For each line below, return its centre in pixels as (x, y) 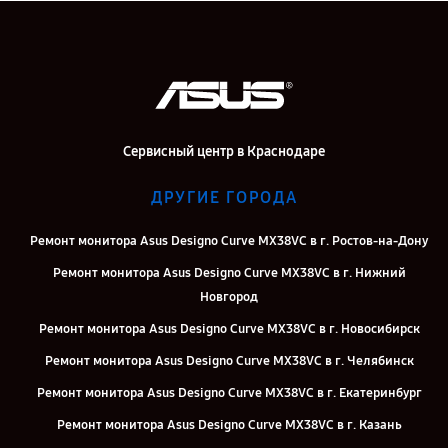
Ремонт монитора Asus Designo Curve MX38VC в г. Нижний (229, 272)
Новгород (229, 296)
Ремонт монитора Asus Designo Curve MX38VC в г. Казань (229, 424)
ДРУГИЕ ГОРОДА (224, 197)
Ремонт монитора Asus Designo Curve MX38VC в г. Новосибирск (229, 328)
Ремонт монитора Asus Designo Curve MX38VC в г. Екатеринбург (229, 392)
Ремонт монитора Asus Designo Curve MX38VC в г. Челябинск (229, 360)
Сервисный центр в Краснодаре (224, 151)
